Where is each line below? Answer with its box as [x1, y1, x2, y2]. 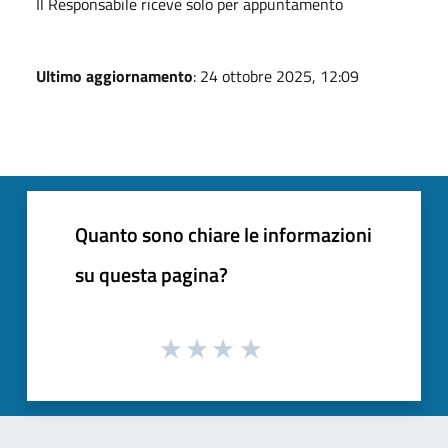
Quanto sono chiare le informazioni [75, 218, 372, 250]
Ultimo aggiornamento [36, 63, 193, 88]
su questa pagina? [75, 258, 228, 290]
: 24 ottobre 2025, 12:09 [193, 63, 359, 88]
